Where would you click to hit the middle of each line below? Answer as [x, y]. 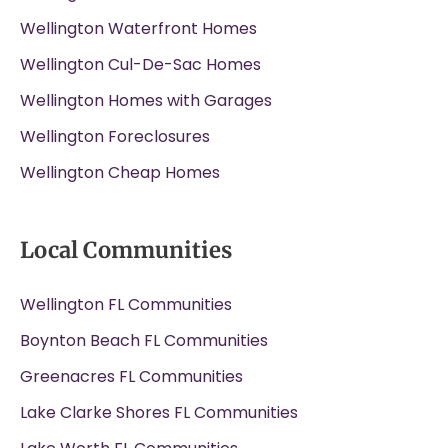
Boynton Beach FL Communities [144, 341]
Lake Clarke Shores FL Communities [159, 413]
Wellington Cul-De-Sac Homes [140, 65]
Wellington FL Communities [126, 305]
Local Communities [126, 250]
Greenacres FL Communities [131, 377]
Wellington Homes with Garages [146, 101]
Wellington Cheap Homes [120, 173]
